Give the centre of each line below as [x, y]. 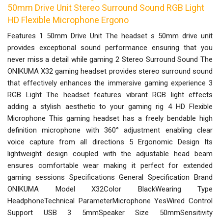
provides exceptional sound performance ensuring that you [110, 47]
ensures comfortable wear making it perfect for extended [110, 165]
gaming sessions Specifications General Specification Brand [110, 177]
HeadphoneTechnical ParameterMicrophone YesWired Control [110, 201]
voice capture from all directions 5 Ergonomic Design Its [110, 142]
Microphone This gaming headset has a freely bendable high [110, 118]
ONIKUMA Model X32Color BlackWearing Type [110, 189]
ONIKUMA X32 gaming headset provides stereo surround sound [110, 71]
